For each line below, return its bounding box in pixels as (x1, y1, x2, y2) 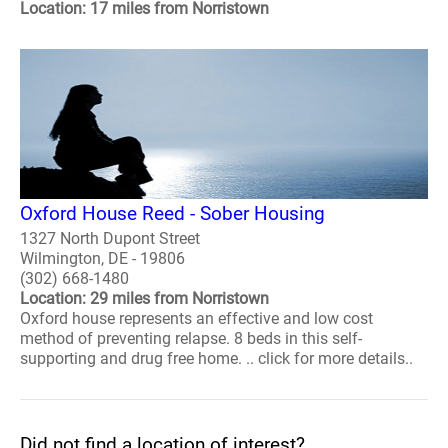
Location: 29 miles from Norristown (20, 288, 269, 308)
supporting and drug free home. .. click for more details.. (20, 348, 413, 368)
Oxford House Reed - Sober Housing (20, 201, 325, 225)
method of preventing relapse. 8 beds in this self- (20, 328, 362, 348)
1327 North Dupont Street (20, 228, 200, 248)
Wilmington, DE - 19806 (20, 248, 185, 268)
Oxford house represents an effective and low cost (20, 308, 373, 328)
